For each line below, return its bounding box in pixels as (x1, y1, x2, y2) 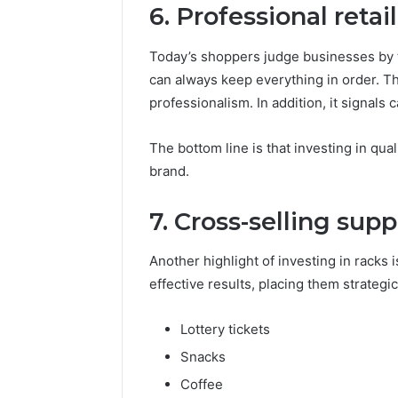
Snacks (180, 348, 226, 366)
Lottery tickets (180, 321, 270, 338)
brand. (149, 162, 189, 179)
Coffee (180, 376, 223, 394)
